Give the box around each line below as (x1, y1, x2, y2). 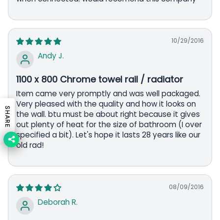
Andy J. (38, 50, 64, 61)
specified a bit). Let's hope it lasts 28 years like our (16, 129, 200, 140)
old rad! (16, 139, 44, 150)
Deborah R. (38, 196, 78, 207)
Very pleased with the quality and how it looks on (16, 98, 196, 109)
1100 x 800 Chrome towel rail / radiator (16, 73, 183, 85)
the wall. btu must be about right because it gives (16, 109, 200, 119)
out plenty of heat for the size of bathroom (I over (16, 119, 202, 130)
